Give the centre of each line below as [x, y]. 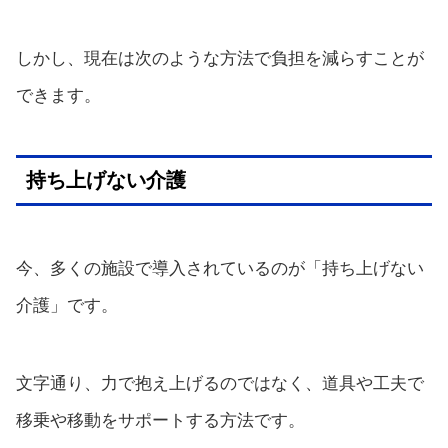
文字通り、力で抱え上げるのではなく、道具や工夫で [220, 383]
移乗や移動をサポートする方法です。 [160, 420]
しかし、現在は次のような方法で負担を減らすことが [220, 58]
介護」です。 [67, 305]
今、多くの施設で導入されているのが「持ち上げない [220, 268]
